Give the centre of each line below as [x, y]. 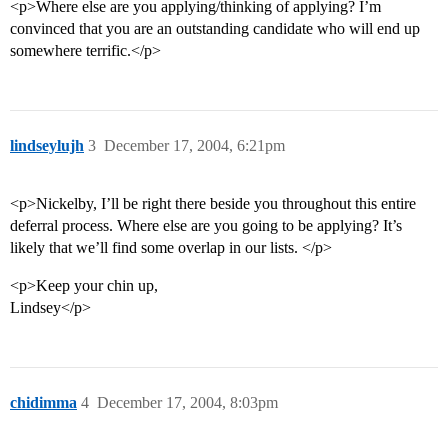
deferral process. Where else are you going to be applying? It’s [206, 226]
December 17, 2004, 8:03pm [187, 403]
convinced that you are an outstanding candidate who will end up [215, 29]
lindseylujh [47, 146]
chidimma [43, 403]
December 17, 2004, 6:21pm [194, 146]
